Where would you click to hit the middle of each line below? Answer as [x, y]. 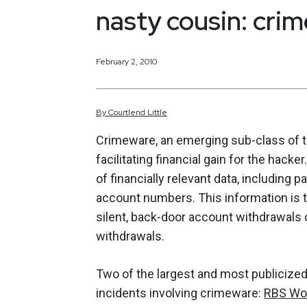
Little [157, 113]
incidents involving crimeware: [180, 293]
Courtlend [127, 113]
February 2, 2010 [126, 61]
